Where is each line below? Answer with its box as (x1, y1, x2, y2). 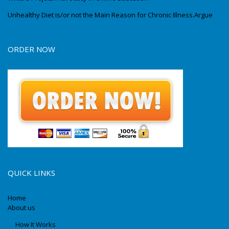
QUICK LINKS (8, 168, 55, 178)
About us (8, 203, 35, 213)
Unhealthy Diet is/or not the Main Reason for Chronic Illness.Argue (8, 10, 213, 20)
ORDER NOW (8, 44, 55, 55)
